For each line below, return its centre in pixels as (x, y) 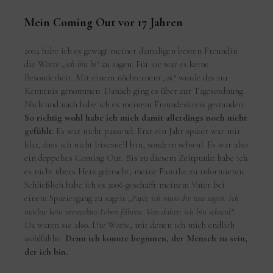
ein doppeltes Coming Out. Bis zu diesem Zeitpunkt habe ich (136, 158)
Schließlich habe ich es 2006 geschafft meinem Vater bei (125, 184)
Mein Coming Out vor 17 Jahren (104, 22)
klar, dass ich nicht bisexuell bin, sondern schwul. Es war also (136, 144)
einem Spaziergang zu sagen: (77, 198)
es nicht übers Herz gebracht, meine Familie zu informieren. (135, 171)
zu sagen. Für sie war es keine (154, 64)
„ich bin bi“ (81, 64)
